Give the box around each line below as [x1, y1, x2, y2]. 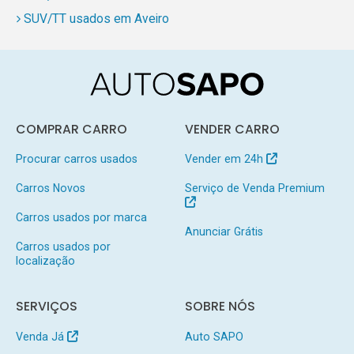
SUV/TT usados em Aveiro [23, 11, 169, 27]
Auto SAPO [184, 330, 243, 343]
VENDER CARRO [184, 121, 280, 138]
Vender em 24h [184, 153, 266, 166]
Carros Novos [15, 182, 85, 195]
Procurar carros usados [15, 153, 137, 166]
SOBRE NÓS [184, 298, 255, 315]
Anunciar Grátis [184, 224, 263, 238]
